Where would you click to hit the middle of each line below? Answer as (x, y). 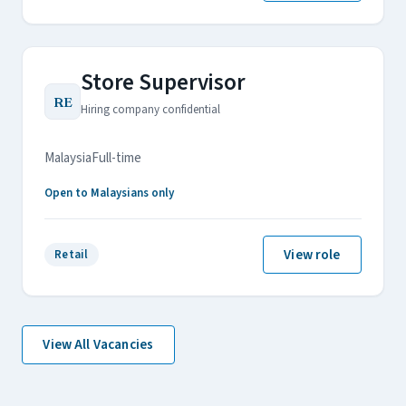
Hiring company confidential (150, 110)
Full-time (116, 158)
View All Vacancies (98, 345)
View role (312, 254)
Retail (72, 254)
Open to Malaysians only (109, 193)
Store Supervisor (163, 83)
